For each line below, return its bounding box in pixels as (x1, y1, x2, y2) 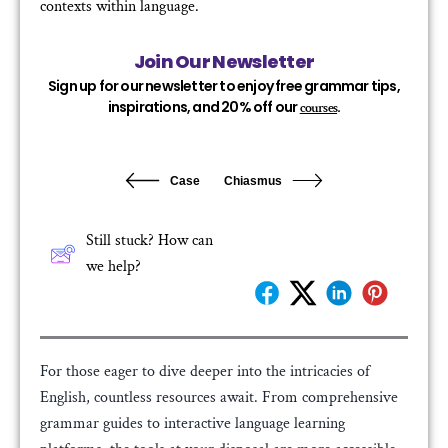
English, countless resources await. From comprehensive (40, 387, 398, 409)
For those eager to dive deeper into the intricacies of (40, 361, 370, 383)
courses (299, 98, 338, 117)
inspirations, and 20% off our (107, 96, 300, 117)
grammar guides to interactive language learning (40, 413, 345, 435)
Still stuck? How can (86, 230, 213, 252)
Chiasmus (224, 173, 282, 188)
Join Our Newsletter (133, 48, 315, 74)
